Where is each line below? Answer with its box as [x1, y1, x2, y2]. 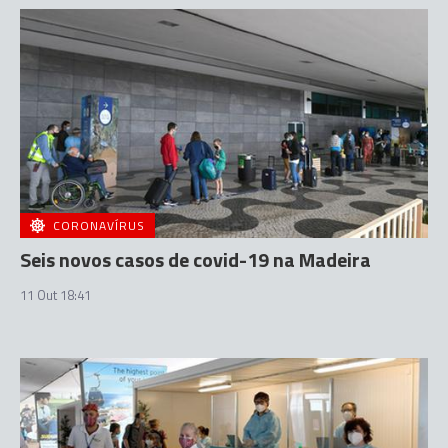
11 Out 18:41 [20, 285, 91, 305]
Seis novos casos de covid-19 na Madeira [20, 244, 371, 275]
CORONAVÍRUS [53, 216, 145, 235]
